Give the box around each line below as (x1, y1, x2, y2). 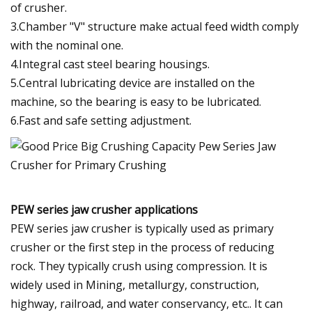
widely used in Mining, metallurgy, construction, (10, 276, 259, 292)
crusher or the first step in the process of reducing (10, 239, 274, 255)
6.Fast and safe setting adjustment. (10, 112, 192, 128)
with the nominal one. (10, 37, 123, 53)
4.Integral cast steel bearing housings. (10, 56, 210, 72)
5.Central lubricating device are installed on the (10, 75, 255, 91)
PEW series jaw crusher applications (10, 201, 198, 217)
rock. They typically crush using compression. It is (10, 258, 267, 274)
